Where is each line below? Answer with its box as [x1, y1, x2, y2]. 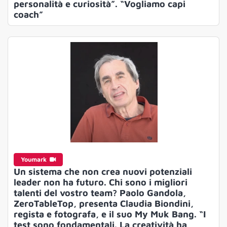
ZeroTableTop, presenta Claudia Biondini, [13, 198, 194, 209]
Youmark [20, 155, 48, 163]
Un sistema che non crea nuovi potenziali [13, 166, 192, 177]
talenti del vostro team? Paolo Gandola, [13, 187, 186, 198]
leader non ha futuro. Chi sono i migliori [13, 176, 187, 187]
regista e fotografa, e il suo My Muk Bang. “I [13, 208, 206, 219]
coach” [13, 9, 43, 20]
